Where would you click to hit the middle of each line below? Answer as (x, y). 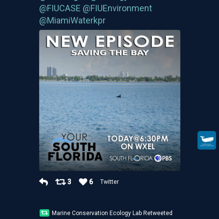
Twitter (110, 182)
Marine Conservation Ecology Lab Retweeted (112, 213)
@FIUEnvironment (117, 8)
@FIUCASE (60, 8)
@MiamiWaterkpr (72, 20)
